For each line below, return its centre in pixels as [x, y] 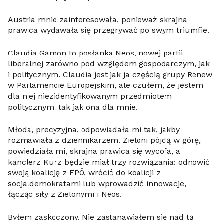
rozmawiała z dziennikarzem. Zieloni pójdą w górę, [104, 140]
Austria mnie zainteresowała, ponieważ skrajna [97, 19]
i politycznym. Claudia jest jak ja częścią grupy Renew [110, 74]
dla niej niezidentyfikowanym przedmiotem [90, 96]
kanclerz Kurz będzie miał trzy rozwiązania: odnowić [109, 162]
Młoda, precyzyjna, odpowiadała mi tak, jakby [94, 129]
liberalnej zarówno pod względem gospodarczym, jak [109, 64]
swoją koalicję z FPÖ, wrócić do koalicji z [84, 173]
